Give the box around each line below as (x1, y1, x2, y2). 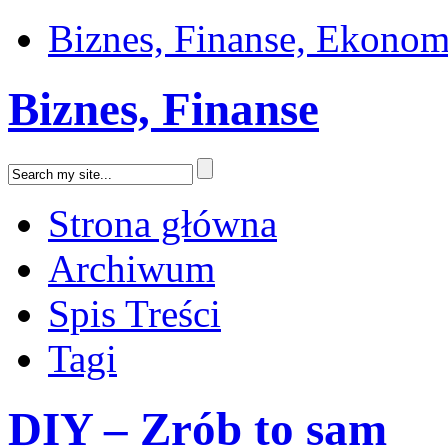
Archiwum (48, 246, 215, 290)
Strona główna (48, 201, 277, 245)
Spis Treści (48, 291, 221, 335)
